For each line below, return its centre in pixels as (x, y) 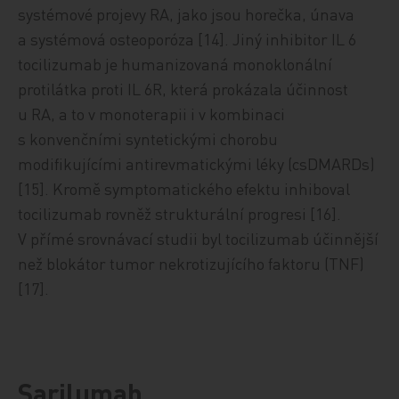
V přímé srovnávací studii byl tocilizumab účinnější (199, 238)
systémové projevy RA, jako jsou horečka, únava (187, 13)
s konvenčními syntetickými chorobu (148, 138)
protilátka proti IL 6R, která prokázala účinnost (183, 88)
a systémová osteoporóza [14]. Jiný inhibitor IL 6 (187, 38)
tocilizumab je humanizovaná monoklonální (175, 63)
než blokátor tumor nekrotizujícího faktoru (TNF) (191, 263)
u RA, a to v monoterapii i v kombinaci (152, 113)
